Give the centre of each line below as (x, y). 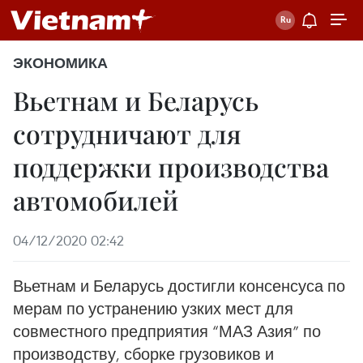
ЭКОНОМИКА (60, 63)
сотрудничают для (127, 133)
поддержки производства (171, 167)
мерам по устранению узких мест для (153, 308)
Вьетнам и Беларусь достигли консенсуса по (179, 286)
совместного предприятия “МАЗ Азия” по (167, 331)
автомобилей (96, 200)
